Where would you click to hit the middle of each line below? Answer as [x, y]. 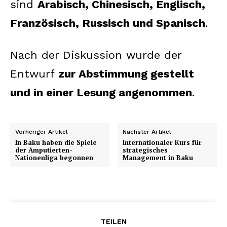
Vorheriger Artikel [42, 131]
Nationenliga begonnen [54, 157]
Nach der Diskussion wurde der [96, 55]
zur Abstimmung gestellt [126, 73]
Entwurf [34, 73]
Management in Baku [158, 157]
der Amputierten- [44, 150]
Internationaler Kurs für [162, 142]
